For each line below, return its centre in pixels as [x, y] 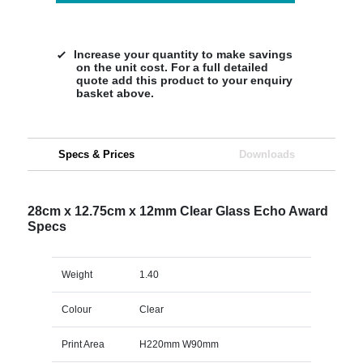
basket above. [115, 93]
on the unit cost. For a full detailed [172, 67]
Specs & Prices [96, 154]
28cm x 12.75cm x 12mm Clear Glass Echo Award [177, 211]
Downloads [267, 154]
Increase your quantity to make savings [183, 54]
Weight [77, 274]
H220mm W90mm [179, 344]
